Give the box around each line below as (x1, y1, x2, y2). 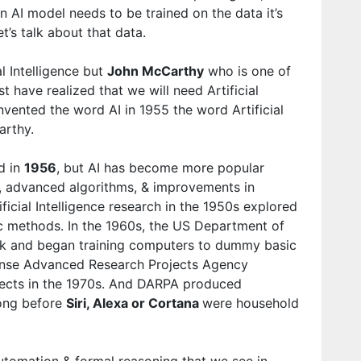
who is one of (204, 63, 291, 80)
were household (202, 295, 299, 312)
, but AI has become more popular (56, 160, 264, 176)
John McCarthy (107, 63, 204, 80)
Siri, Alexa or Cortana (66, 295, 202, 312)
